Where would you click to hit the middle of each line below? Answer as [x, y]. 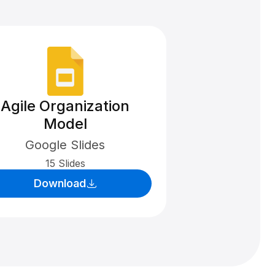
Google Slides [65, 145]
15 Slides [65, 163]
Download [60, 183]
